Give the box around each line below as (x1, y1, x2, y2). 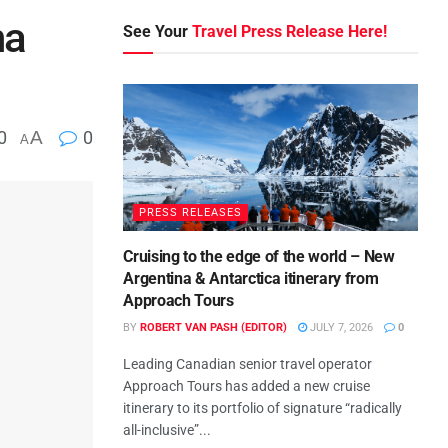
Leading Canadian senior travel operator (123, 356, 373, 373)
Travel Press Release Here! (192, 22, 388, 42)
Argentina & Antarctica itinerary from (123, 269, 379, 289)
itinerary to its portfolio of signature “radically (123, 400, 403, 417)
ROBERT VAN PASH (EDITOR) (140, 321, 288, 335)
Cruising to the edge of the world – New (123, 247, 395, 267)
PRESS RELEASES (139, 206, 243, 220)
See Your (123, 22, 193, 42)
